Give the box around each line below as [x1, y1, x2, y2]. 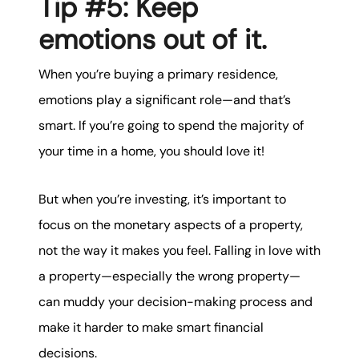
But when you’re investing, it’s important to [38, 191, 286, 208]
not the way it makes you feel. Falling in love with [38, 242, 321, 260]
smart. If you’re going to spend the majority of [38, 116, 304, 134]
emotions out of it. [38, 21, 267, 58]
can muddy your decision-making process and [38, 293, 313, 311]
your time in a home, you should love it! [38, 142, 264, 159]
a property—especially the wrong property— [38, 268, 301, 285]
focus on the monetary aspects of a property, [38, 216, 303, 234]
